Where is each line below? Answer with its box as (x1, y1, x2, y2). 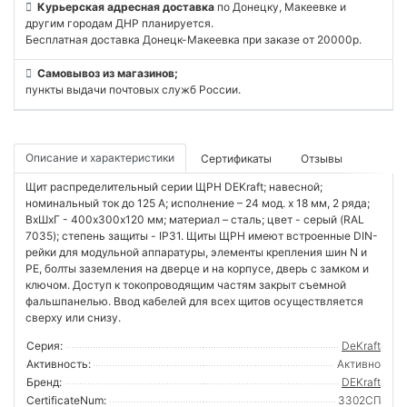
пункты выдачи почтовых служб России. (25, 82, 241, 96)
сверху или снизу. (25, 310, 121, 324)
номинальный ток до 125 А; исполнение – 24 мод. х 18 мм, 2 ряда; (25, 195, 370, 210)
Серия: (26, 338, 63, 352)
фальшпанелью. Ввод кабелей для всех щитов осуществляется (25, 293, 363, 308)
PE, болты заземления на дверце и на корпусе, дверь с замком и (25, 261, 369, 275)
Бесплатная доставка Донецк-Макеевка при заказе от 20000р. (25, 32, 362, 46)
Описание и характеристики (25, 150, 174, 164)
